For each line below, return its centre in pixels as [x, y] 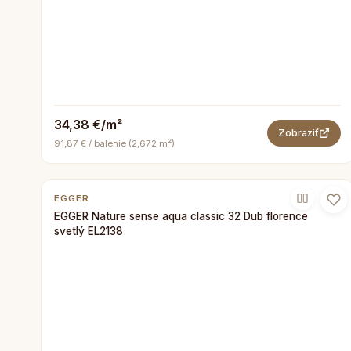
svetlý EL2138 [89, 231]
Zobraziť [299, 132]
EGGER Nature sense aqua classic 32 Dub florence [181, 216]
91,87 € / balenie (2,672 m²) [114, 143]
